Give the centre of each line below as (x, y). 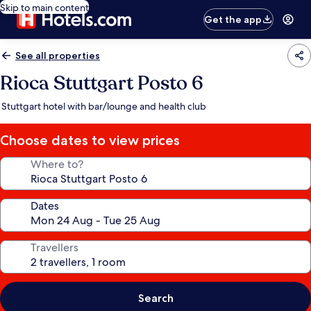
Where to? (57, 164)
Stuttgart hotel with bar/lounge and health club (104, 106)
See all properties (58, 56)
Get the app (233, 19)
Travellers (54, 247)
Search (155, 298)
